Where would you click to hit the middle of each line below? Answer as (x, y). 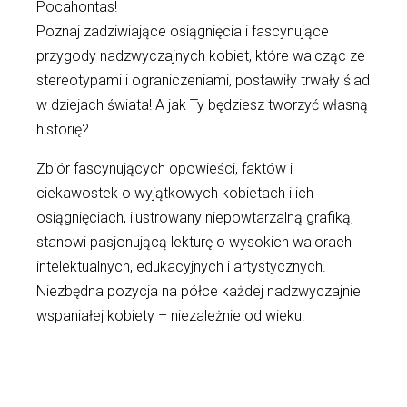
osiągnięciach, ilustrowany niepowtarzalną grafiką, (195, 218)
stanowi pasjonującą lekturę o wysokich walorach (194, 242)
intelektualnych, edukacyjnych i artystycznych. (181, 267)
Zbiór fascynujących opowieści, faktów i (164, 169)
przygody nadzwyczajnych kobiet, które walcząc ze (201, 56)
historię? (63, 129)
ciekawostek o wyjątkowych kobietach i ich (175, 193)
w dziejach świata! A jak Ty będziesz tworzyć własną (202, 105)
